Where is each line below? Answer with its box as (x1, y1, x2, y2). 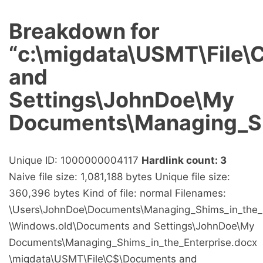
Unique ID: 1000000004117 (9, 154, 141, 167)
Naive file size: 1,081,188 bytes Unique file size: (9, 171, 230, 183)
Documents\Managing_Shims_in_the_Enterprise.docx (9, 237, 257, 249)
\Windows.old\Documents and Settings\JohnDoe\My (9, 220, 254, 232)
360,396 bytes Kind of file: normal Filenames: (9, 187, 226, 200)
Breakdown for (9, 18, 160, 45)
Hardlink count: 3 (141, 154, 227, 167)
